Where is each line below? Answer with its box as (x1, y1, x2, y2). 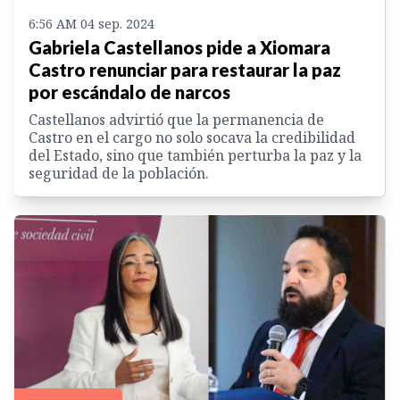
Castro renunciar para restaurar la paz (29, 59, 341, 81)
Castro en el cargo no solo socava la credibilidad (29, 128, 355, 148)
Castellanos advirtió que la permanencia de (29, 110, 324, 130)
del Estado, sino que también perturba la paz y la (29, 146, 362, 166)
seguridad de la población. (29, 163, 209, 184)
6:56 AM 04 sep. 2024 (29, 15, 154, 33)
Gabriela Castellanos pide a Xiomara (29, 37, 330, 59)
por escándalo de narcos (29, 81, 230, 104)
